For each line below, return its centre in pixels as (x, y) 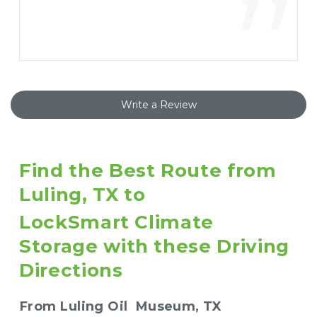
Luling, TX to (85, 194)
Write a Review (158, 104)
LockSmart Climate (117, 222)
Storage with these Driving (154, 246)
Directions (71, 270)
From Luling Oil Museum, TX (121, 306)
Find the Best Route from (148, 170)
